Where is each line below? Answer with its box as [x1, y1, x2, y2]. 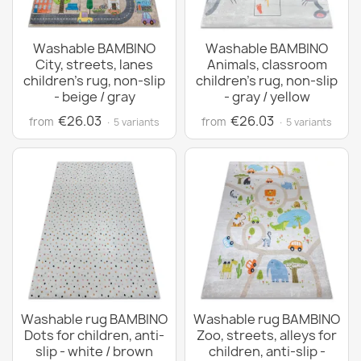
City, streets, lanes [35, 56, 153, 73]
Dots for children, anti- [24, 326, 164, 344]
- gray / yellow [223, 88, 310, 106]
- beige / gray [53, 88, 135, 106]
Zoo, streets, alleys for [197, 326, 337, 344]
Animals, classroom [206, 56, 327, 73]
